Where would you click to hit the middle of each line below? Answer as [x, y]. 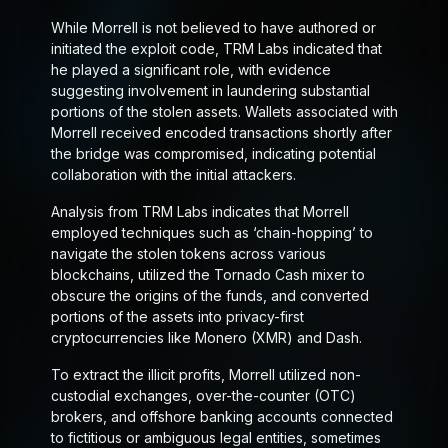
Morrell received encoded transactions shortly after [221, 133]
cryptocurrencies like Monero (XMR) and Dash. [206, 338]
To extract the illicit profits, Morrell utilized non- [205, 375]
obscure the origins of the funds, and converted [209, 296]
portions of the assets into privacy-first [177, 317]
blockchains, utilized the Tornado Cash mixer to [207, 275]
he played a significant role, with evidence [190, 70]
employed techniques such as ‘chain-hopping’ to [211, 233]
